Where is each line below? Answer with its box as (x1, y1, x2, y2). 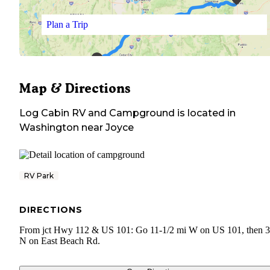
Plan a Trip (46, 19, 88, 30)
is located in (177, 107, 236, 119)
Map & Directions (19, 81, 130, 96)
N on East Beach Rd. (19, 236, 100, 246)
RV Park (24, 171, 54, 181)
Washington (19, 122, 79, 134)
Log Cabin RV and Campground (19, 107, 177, 119)
